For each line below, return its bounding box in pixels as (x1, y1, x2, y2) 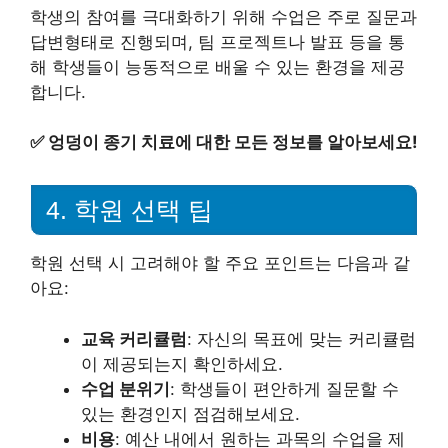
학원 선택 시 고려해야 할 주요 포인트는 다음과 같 (30, 253, 410, 273)
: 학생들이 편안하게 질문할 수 (170, 378, 399, 399)
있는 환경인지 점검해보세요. (81, 403, 300, 424)
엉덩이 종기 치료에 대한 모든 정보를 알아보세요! (48, 132, 418, 153)
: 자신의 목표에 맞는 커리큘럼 (187, 328, 416, 349)
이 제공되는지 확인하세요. (81, 353, 283, 374)
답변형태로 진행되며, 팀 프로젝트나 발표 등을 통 (30, 31, 405, 52)
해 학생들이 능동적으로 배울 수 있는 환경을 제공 (30, 56, 405, 77)
